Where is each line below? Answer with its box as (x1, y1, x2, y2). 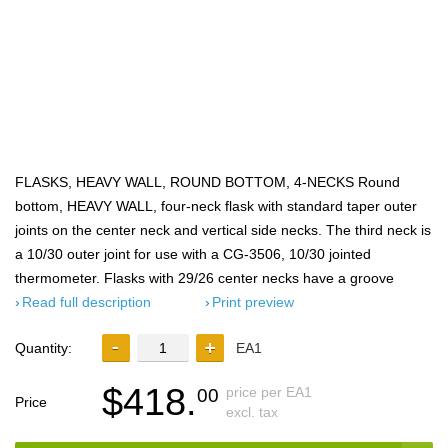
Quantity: (15, 340, 72, 356)
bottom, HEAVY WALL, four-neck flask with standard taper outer (15, 198, 417, 214)
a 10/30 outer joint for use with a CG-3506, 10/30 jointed (15, 246, 371, 262)
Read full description (22, 294, 151, 310)
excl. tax (226, 404, 278, 420)
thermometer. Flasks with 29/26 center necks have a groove (15, 270, 394, 286)
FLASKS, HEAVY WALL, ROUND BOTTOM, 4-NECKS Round (15, 174, 400, 190)
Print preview (212, 294, 294, 310)
